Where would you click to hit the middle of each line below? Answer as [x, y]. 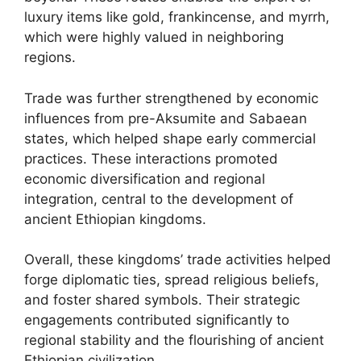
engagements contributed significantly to [157, 320]
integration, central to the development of [159, 199]
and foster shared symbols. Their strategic [162, 300]
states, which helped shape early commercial [170, 138]
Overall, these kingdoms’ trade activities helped [178, 259]
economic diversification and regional [145, 178]
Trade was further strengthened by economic [171, 98]
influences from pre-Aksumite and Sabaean [166, 118]
